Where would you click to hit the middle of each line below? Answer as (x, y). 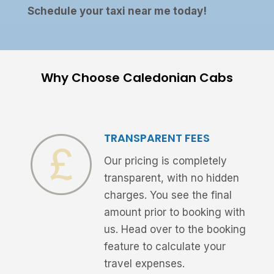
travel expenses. (144, 264)
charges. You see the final (168, 195)
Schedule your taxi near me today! (117, 11)
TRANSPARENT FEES (157, 138)
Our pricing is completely (165, 161)
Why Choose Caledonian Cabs (137, 78)
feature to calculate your (165, 247)
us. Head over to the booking (175, 230)
